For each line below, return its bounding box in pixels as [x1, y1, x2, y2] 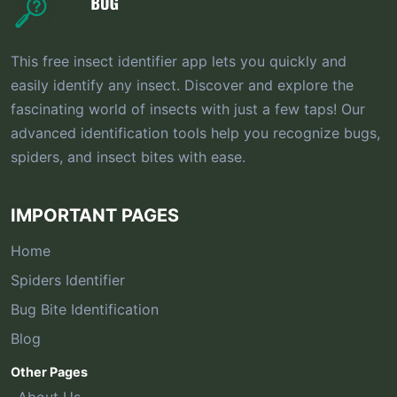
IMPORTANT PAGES [11, 204, 179, 226]
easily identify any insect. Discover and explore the [11, 75, 354, 94]
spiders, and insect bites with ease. [11, 147, 245, 166]
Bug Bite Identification [11, 300, 159, 318]
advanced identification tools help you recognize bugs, [11, 123, 380, 142]
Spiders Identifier [11, 270, 125, 289]
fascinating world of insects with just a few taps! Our [11, 99, 365, 118]
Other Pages [11, 363, 88, 379]
